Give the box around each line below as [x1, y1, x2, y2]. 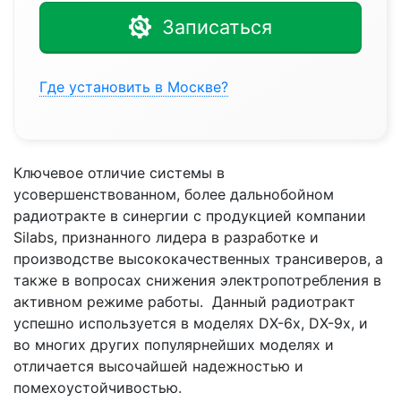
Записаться [162, 14, 273, 38]
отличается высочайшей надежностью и [13, 356, 303, 375]
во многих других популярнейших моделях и [13, 335, 334, 354]
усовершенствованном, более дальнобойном [13, 184, 334, 203]
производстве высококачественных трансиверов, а [13, 249, 383, 268]
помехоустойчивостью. [13, 378, 182, 397]
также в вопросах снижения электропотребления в [13, 270, 381, 289]
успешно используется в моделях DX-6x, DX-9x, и [13, 313, 368, 332]
